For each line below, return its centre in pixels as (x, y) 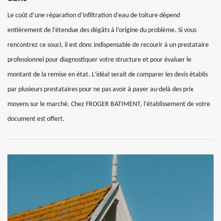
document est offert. (36, 119)
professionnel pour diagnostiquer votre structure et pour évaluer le (99, 60)
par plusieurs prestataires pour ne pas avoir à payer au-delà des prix (100, 90)
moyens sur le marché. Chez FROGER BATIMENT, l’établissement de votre (109, 104)
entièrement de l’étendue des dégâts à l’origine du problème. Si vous (102, 30)
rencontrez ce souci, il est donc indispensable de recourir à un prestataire (108, 45)
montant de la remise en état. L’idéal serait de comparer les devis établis (108, 75)
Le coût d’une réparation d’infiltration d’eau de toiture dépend (94, 16)
